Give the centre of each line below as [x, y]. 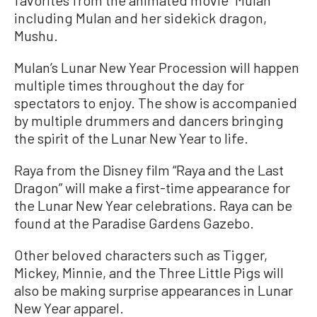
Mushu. [36, 36]
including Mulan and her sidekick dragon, [140, 18]
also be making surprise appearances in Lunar [154, 290]
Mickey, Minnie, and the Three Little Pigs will [149, 273]
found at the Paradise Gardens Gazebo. [134, 223]
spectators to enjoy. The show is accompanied [156, 103]
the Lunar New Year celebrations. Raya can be [153, 206]
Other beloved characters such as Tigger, [141, 255]
